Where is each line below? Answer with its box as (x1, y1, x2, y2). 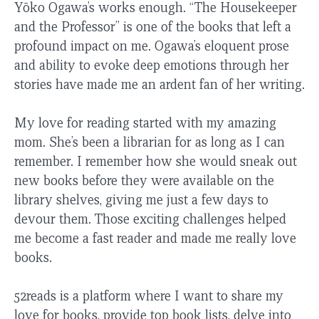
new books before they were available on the (14, 172, 274, 189)
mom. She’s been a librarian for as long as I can (14, 133, 285, 150)
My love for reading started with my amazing (14, 114, 276, 131)
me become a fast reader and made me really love (14, 229, 296, 246)
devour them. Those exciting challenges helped (14, 210, 286, 227)
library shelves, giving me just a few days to (14, 191, 268, 208)
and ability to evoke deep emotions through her (14, 56, 289, 73)
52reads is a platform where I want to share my (14, 287, 283, 304)
